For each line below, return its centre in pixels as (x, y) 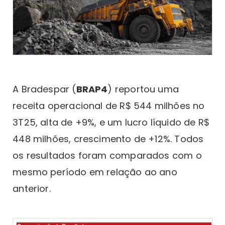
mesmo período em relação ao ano (95, 172)
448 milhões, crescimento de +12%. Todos (108, 139)
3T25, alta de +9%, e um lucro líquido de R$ (111, 122)
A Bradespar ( (44, 89)
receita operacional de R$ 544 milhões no (109, 105)
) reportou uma (143, 89)
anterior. (32, 188)
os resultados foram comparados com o (107, 155)
